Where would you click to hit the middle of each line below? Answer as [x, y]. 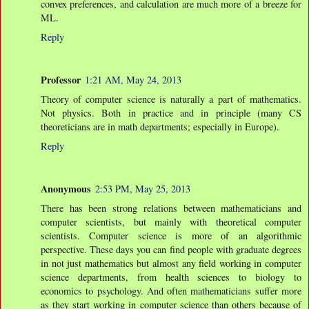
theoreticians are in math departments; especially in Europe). [160, 127]
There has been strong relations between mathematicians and [171, 208]
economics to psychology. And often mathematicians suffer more [171, 291]
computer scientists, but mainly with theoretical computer [171, 222]
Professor [61, 80]
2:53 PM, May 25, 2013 [143, 189]
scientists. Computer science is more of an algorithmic [171, 236]
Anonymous [66, 189]
